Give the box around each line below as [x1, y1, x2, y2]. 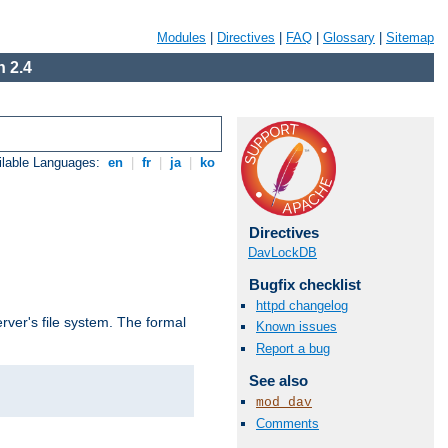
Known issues [256, 319, 337, 335]
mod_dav [256, 394, 312, 410]
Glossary [323, 30, 375, 45]
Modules [157, 30, 206, 45]
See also [248, 371, 308, 389]
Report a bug [256, 340, 330, 356]
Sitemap [386, 30, 434, 45]
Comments [256, 415, 319, 431]
